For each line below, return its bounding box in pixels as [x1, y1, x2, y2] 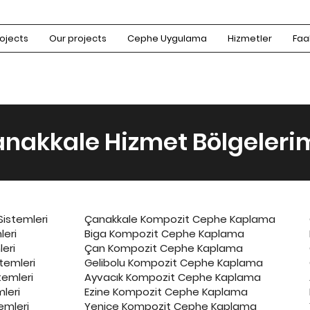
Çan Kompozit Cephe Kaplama [84, 241, 243, 255]
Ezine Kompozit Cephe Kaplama [84, 284, 248, 299]
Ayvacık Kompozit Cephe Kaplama [84, 270, 261, 284]
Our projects [49, 32, 107, 45]
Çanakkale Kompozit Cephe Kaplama [84, 212, 275, 226]
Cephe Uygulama [127, 32, 207, 45]
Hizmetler [228, 32, 272, 45]
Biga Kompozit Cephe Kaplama [84, 226, 244, 241]
